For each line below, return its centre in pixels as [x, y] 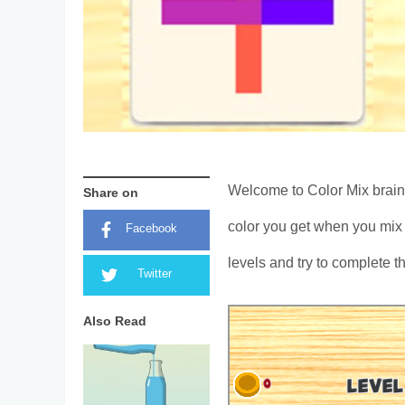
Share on [111, 193]
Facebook [151, 229]
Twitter [154, 274]
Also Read [115, 322]
